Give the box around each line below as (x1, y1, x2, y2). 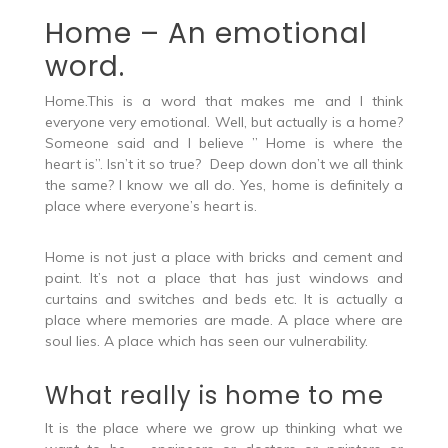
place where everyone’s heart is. (44, 196, 257, 215)
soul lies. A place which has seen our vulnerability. (44, 331, 368, 350)
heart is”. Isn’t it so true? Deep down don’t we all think (44, 154, 404, 173)
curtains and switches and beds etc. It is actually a (44, 289, 404, 308)
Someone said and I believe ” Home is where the (44, 133, 404, 152)
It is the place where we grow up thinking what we (44, 418, 404, 437)
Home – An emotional (44, 13, 368, 53)
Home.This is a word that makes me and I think (44, 91, 404, 110)
